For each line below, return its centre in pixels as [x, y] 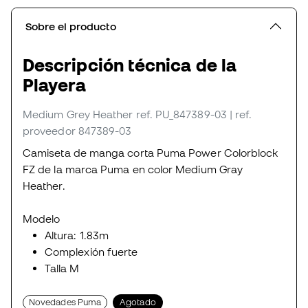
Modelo [43, 219]
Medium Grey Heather [78, 114]
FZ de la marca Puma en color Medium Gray [133, 169]
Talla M [64, 268]
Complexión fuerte [91, 252]
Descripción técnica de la [130, 65]
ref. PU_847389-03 [181, 114]
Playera [55, 85]
